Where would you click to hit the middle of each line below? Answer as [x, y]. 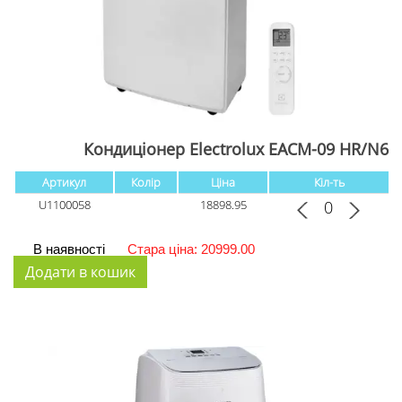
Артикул [64, 182]
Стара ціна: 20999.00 [191, 249]
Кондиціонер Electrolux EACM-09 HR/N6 [236, 149]
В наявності [69, 249]
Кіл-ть [329, 182]
